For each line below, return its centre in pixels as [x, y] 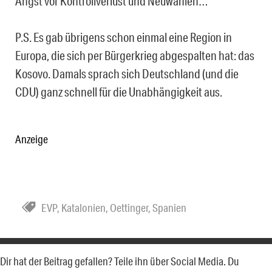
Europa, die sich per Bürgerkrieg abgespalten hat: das [135, 55]
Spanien [169, 207]
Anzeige [32, 139]
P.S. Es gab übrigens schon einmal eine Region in [124, 37]
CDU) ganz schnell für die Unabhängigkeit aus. [119, 91]
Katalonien [83, 207]
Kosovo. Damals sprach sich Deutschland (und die [127, 73]
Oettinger [129, 207]
